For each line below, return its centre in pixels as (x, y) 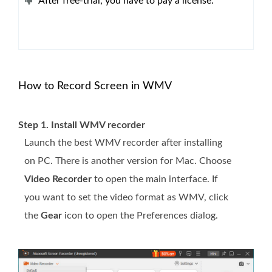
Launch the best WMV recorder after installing (123, 143)
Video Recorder (58, 179)
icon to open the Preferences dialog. (140, 216)
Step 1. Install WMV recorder (82, 125)
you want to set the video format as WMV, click (126, 198)
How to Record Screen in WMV (95, 87)
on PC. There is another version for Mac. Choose (128, 161)
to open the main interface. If (155, 179)
